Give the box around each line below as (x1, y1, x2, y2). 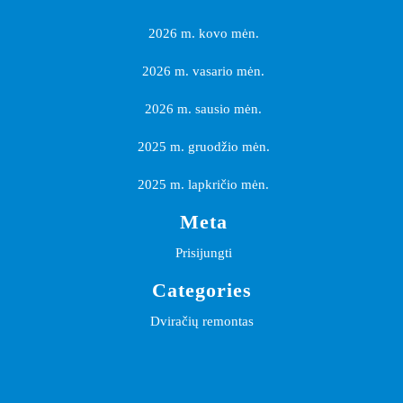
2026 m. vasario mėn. (142, 64, 264, 78)
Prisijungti (175, 246, 232, 260)
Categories (151, 279, 252, 301)
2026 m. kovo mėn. (148, 26, 259, 40)
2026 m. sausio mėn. (145, 102, 262, 116)
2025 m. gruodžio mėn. (137, 139, 270, 154)
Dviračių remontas (149, 314, 254, 328)
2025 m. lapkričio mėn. (138, 177, 269, 192)
